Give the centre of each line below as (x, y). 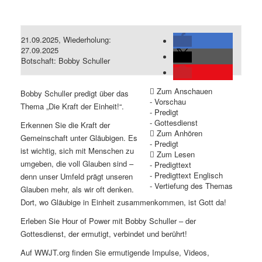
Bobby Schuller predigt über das (75, 94)
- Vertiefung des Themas (191, 186)
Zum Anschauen (185, 91)
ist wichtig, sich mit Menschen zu (77, 151)
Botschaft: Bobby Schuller (65, 61)
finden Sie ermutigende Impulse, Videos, (139, 253)
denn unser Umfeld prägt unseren (77, 177)
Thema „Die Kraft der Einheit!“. (72, 106)
